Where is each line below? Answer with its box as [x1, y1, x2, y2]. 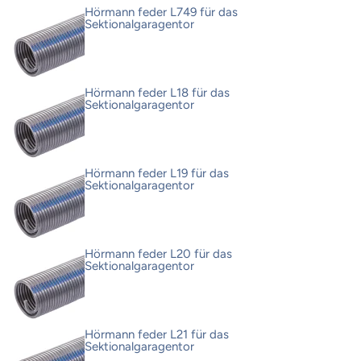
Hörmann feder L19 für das [85, 166, 229, 181]
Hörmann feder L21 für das [85, 327, 229, 342]
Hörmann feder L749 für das [85, 5, 238, 20]
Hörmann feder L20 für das [85, 247, 232, 262]
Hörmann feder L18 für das [85, 85, 230, 101]
